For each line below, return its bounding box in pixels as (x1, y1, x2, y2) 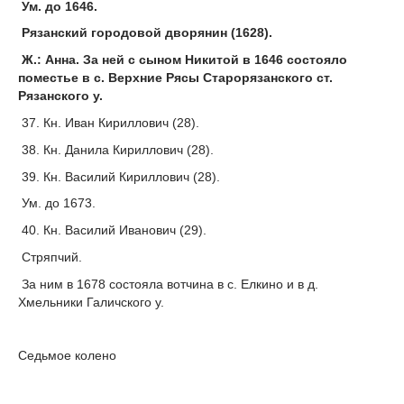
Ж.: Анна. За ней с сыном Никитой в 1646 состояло (18, 52, 347, 68)
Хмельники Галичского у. (18, 294, 164, 309)
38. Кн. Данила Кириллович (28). (18, 142, 214, 157)
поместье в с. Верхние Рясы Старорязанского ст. (18, 70, 333, 86)
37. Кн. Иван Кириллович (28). (18, 115, 199, 131)
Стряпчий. (18, 250, 82, 265)
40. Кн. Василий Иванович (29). (18, 223, 207, 238)
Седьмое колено (18, 348, 116, 363)
